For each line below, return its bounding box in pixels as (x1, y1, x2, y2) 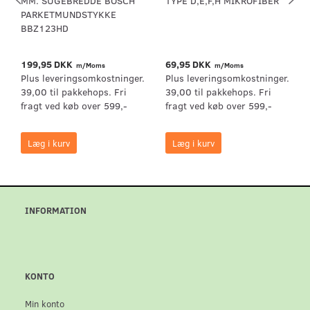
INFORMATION (25, 204, 86, 217)
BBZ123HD (21, 21, 69, 35)
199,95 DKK (21, 57, 75, 71)
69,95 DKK (165, 57, 213, 71)
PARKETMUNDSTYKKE (21, 8, 116, 21)
